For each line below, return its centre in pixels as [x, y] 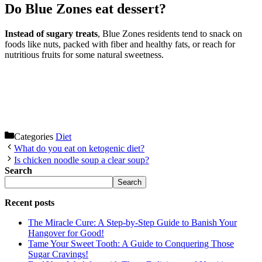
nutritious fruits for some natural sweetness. [84, 54]
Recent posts [30, 202]
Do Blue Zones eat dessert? [85, 9]
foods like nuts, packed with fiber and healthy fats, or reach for [120, 44]
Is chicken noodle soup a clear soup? [82, 160]
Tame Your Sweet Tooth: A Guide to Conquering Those [131, 243]
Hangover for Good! [66, 233]
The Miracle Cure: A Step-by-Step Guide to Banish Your [132, 222]
